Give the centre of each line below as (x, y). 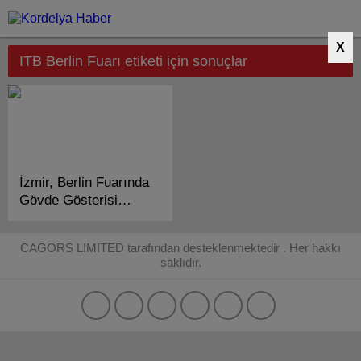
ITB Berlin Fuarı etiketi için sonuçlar (133, 61)
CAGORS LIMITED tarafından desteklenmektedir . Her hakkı (180, 248)
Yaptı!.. (41, 218)
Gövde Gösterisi (68, 200)
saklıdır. (180, 262)
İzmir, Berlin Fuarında (84, 183)
